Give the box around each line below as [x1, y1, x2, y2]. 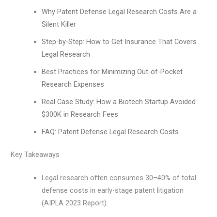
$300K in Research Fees [42, 109, 119, 119]
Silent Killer [42, 19, 77, 29]
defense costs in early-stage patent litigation [42, 186, 184, 195]
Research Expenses [42, 79, 105, 89]
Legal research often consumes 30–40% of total [42, 173, 197, 183]
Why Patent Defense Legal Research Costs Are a [42, 7, 197, 16]
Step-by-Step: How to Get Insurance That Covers [42, 37, 197, 46]
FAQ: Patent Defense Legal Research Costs [42, 127, 179, 136]
